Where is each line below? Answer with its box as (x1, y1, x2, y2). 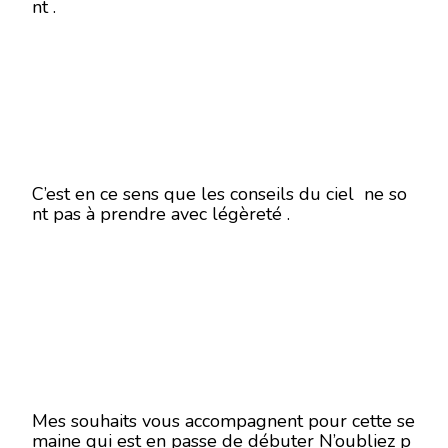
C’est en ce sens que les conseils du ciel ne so (32, 182, 407, 206)
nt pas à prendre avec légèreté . (32, 202, 290, 226)
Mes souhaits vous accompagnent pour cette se (32, 409, 415, 433)
